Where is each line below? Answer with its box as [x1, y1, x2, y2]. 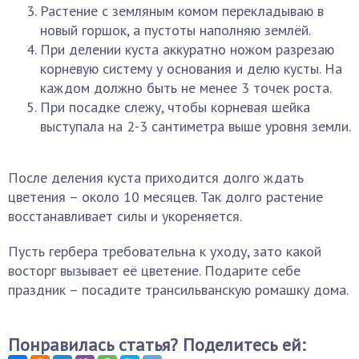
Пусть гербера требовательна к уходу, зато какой [8, 242, 321, 260]
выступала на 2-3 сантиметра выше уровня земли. [40, 117, 351, 135]
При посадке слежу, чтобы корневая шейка [40, 98, 310, 116]
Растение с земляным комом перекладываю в [40, 2, 324, 20]
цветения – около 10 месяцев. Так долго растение [8, 188, 323, 206]
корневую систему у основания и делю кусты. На [40, 59, 342, 78]
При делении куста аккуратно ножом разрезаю [40, 40, 334, 58]
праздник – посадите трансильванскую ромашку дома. [8, 280, 349, 299]
